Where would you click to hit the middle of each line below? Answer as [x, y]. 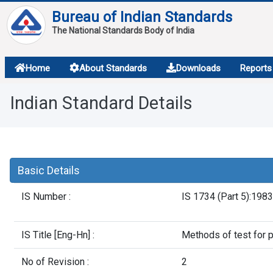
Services [48, 78]
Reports [256, 68]
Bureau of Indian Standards [142, 17]
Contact [46, 133]
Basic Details [48, 170]
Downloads [198, 68]
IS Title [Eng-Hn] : [58, 235]
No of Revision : [55, 262]
